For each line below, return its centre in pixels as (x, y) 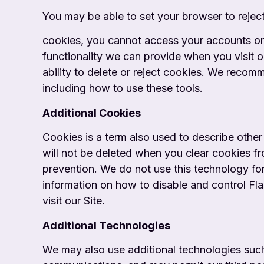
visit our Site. (74, 201)
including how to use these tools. (123, 88)
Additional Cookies (92, 113)
